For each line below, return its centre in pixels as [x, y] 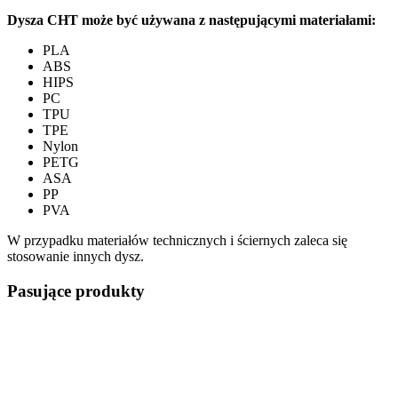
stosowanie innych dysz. [76, 257]
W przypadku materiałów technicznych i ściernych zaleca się [177, 241]
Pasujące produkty [76, 291]
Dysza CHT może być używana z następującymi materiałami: [191, 20]
